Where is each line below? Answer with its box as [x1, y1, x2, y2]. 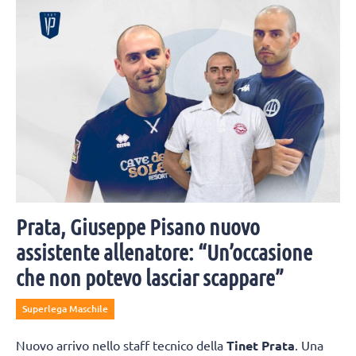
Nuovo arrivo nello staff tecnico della [16, 337, 226, 354]
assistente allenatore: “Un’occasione [16, 239, 312, 265]
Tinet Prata [226, 337, 295, 354]
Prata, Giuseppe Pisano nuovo [16, 214, 260, 240]
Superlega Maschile [22, 302, 108, 316]
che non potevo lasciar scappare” [16, 265, 284, 291]
